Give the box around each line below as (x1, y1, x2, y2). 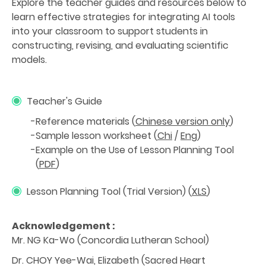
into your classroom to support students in (12, 24, 208, 38)
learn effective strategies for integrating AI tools (12, 9, 235, 24)
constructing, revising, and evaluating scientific (12, 38, 229, 52)
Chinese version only (135, 114, 230, 128)
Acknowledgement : (12, 218, 115, 233)
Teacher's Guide (27, 94, 102, 108)
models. (12, 52, 47, 66)
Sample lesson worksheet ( (36, 128, 157, 142)
